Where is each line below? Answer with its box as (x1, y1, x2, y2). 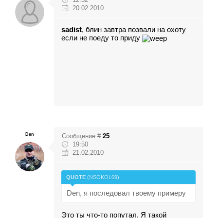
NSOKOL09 (89, 174, 117, 180)
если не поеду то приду (61, 34, 142, 42)
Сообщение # (62, 132, 103, 140)
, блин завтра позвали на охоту (82, 26, 186, 34)
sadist (61, 26, 82, 34)
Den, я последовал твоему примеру (67, 189, 186, 197)
